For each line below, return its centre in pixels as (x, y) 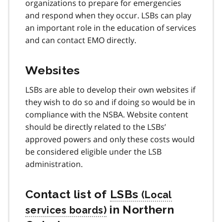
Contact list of (68, 194)
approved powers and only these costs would (110, 139)
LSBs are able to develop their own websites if (110, 89)
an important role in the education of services (111, 28)
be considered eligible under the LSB (93, 151)
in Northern (140, 209)
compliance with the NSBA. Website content (107, 114)
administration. (54, 164)
